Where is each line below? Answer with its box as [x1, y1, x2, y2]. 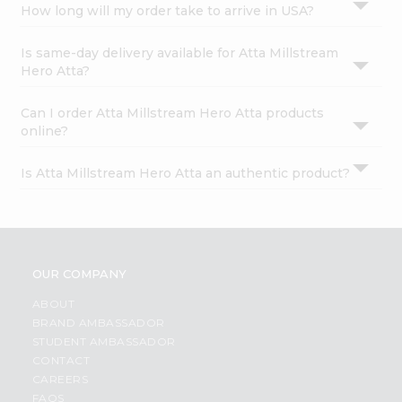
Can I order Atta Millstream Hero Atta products [21, 105, 325, 122]
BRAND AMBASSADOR [31, 316, 165, 330]
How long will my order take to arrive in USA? [21, 3, 315, 20]
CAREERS [31, 372, 89, 387]
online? [21, 123, 69, 140]
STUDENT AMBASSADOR [31, 335, 176, 349]
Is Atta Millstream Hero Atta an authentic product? [21, 165, 351, 182]
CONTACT [31, 354, 91, 368]
